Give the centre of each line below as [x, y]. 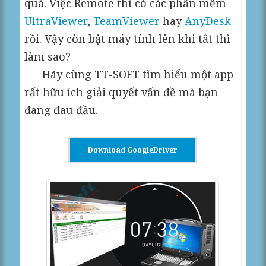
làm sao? [48, 56]
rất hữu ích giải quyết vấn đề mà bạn [121, 92]
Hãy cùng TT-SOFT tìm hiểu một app [129, 74]
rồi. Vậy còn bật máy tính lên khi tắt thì [128, 39]
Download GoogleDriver [132, 150]
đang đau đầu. [61, 110]
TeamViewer [127, 21]
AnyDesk [208, 21]
